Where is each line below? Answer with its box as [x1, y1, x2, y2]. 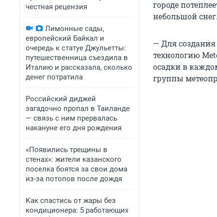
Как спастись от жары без [26, 196, 116, 205]
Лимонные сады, [45, 24, 104, 33]
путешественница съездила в [26, 53, 128, 62]
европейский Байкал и [26, 34, 104, 43]
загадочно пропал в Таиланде [26, 104, 130, 113]
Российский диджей [26, 94, 96, 103]
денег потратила [26, 73, 83, 81]
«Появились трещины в [26, 145, 108, 154]
